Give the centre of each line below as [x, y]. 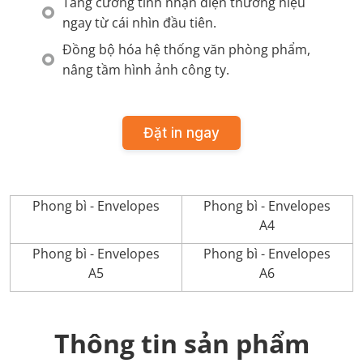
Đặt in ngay [181, 132]
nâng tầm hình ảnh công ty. [146, 69]
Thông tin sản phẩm [181, 344]
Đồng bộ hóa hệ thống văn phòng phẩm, [186, 49]
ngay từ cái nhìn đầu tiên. [139, 22]
